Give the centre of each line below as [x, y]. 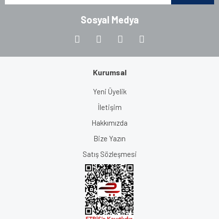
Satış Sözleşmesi [109, 154]
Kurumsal [109, 72]
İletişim [109, 107]
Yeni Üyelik [109, 91]
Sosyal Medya [109, 19]
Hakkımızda [109, 122]
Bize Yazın [109, 138]
